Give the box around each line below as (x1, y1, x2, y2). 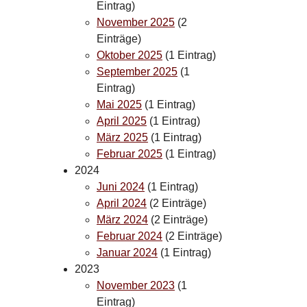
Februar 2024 (97, 230, 162, 242)
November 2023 (97, 279, 175, 291)
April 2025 (97, 114, 147, 127)
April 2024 (97, 197, 147, 209)
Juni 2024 (97, 180, 145, 193)
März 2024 (97, 213, 148, 225)
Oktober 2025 (97, 49, 162, 61)
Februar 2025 (97, 147, 162, 160)
